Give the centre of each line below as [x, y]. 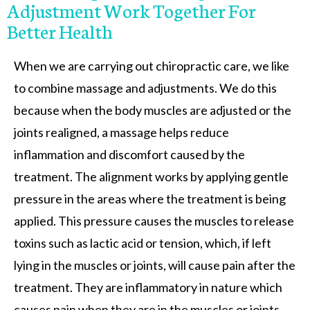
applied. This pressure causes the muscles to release [154, 220]
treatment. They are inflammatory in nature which [148, 287]
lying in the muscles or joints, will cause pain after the [155, 265]
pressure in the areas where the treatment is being [150, 198]
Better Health [60, 30]
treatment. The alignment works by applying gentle [151, 176]
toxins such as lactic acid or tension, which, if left [143, 243]
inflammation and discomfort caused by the [129, 154]
